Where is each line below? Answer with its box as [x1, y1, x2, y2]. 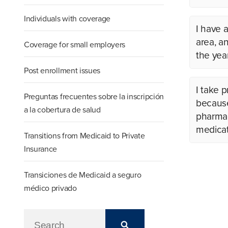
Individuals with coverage [24, 14, 111, 24]
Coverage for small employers [24, 40, 126, 50]
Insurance [24, 144, 58, 155]
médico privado [24, 183, 77, 194]
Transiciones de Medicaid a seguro [24, 170, 141, 181]
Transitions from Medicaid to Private [24, 131, 145, 141]
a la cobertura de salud [24, 105, 101, 116]
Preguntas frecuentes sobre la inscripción [24, 92, 164, 102]
